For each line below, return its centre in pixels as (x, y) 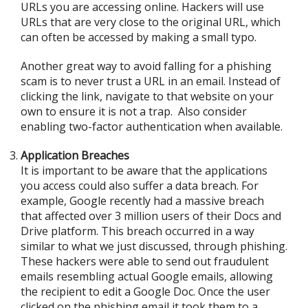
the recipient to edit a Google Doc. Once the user (145, 291)
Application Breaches (75, 155)
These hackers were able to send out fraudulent (145, 261)
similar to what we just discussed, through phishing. (154, 246)
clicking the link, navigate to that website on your (147, 96)
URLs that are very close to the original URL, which (151, 22)
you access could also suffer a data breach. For (140, 186)
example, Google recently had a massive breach (142, 201)
